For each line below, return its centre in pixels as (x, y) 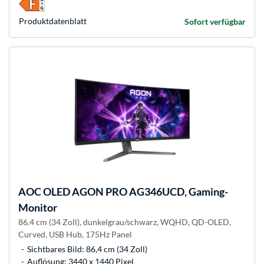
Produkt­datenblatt (53, 21)
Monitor (38, 208)
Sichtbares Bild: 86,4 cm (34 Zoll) (87, 249)
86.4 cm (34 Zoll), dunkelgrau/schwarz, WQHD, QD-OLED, (125, 222)
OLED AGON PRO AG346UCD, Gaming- (135, 192)
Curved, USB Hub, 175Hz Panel (75, 235)
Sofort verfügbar (215, 22)
